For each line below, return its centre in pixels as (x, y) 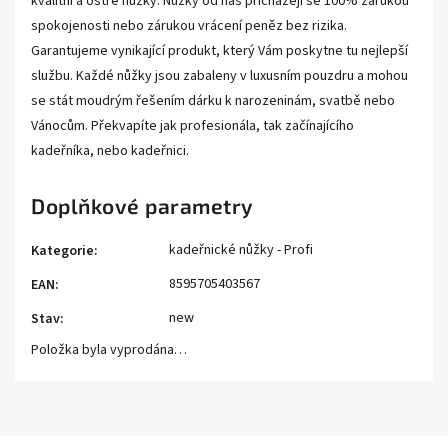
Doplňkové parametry (142, 205)
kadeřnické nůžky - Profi (241, 250)
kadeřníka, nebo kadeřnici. (110, 151)
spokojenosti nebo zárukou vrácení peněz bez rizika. (189, 26)
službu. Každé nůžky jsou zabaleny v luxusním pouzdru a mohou (219, 76)
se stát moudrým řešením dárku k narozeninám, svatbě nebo (213, 101)
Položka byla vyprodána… (109, 350)
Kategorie (62, 251)
